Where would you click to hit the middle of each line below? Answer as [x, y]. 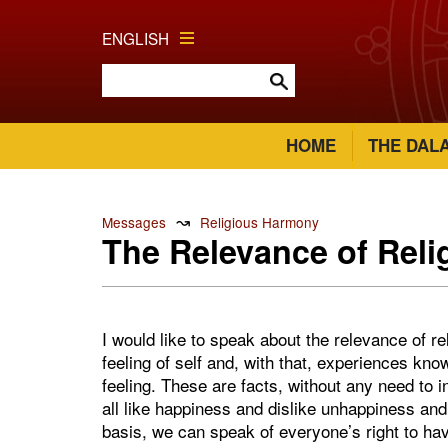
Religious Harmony [259, 222]
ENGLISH [135, 38]
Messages [134, 222]
